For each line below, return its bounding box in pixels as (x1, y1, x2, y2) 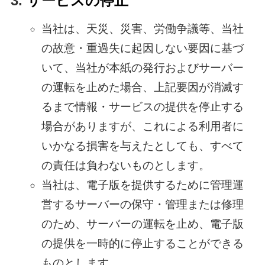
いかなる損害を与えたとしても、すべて (41, 140, 244, 153)
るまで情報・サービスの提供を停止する (41, 101, 244, 114)
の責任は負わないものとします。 (41, 159, 210, 172)
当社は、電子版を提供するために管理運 (41, 179, 244, 192)
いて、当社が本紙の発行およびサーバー (41, 62, 244, 75)
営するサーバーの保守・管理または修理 (41, 198, 244, 211)
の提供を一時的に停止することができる (41, 237, 244, 250)
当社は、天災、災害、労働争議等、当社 (41, 22, 244, 35)
